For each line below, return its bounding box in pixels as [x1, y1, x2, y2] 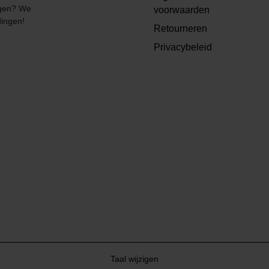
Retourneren [154, 23, 207, 34]
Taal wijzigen [110, 253, 159, 264]
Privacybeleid [154, 42, 212, 53]
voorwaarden [154, 5, 210, 16]
